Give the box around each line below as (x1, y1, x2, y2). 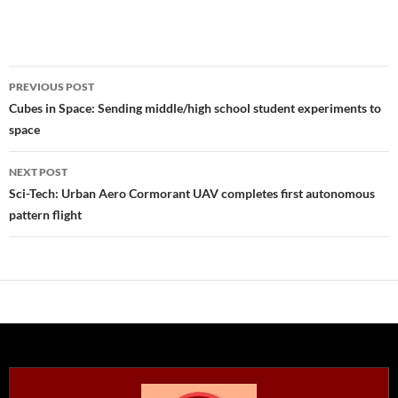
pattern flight (9, 207, 82, 222)
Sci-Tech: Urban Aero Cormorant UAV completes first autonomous (9, 186, 375, 201)
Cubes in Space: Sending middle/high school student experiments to (9, 100, 381, 115)
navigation (8, 97, 118, 125)
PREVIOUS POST (9, 80, 94, 93)
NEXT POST (9, 165, 68, 179)
